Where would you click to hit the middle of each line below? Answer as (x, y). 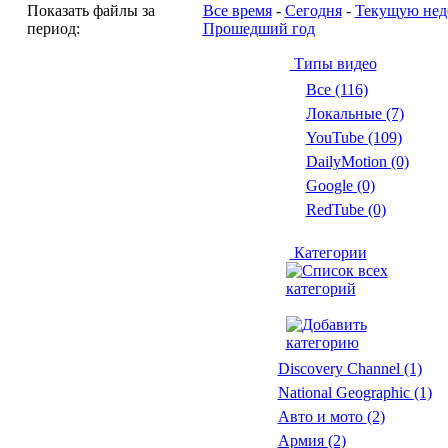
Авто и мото (322, 416)
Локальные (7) (354, 113)
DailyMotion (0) (357, 161)
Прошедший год (258, 28)
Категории (328, 252)
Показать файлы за (90, 10)
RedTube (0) (345, 209)
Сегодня (313, 10)
